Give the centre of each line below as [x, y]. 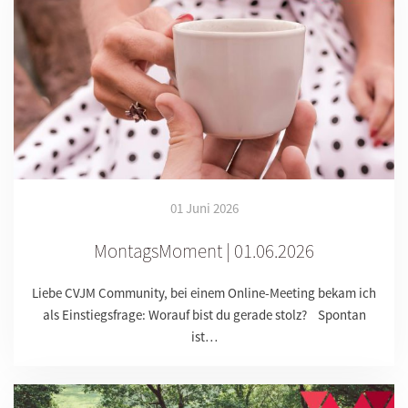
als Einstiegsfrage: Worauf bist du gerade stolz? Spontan [204, 315]
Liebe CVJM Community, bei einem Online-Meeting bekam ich [204, 293]
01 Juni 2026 [204, 209]
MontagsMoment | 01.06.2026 [204, 251]
